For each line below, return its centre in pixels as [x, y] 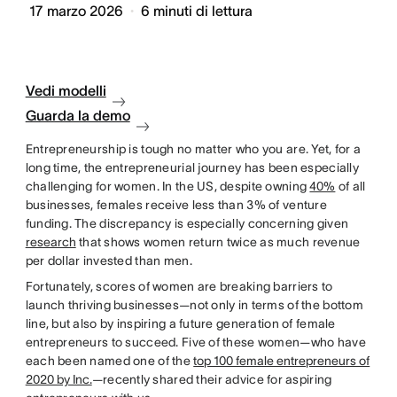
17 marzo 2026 [76, 11]
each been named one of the [109, 361]
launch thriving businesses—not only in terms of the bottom [194, 305]
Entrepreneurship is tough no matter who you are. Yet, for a [193, 149]
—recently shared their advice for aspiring [212, 379]
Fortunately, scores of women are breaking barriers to [179, 286]
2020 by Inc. [58, 379]
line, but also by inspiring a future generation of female [180, 323]
